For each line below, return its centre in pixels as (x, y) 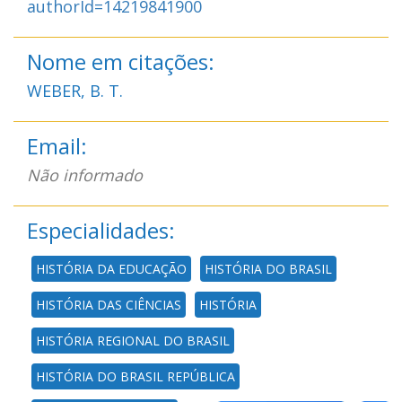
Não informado (85, 175)
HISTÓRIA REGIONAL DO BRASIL (133, 340)
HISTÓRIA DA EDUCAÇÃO (111, 268)
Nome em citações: (121, 61)
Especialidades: (101, 230)
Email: (57, 145)
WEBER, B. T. (75, 90)
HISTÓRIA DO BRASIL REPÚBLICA (135, 376)
